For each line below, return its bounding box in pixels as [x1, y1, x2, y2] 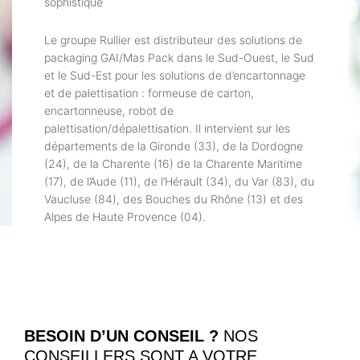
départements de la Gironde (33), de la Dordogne [44, 139, 303, 153]
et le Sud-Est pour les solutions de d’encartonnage [44, 68, 305, 83]
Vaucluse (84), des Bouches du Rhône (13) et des [44, 192, 303, 207]
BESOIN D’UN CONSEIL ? [24, 327, 223, 346]
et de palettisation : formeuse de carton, [44, 86, 254, 100]
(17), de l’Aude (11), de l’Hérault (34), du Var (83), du [44, 174, 314, 189]
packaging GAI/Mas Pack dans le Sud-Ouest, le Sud [44, 51, 314, 65]
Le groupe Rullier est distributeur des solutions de [44, 33, 302, 47]
